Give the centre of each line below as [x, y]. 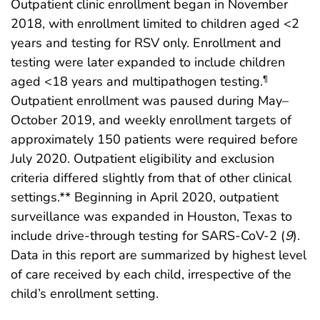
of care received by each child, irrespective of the [151, 274]
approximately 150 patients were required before [154, 139]
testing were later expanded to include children [148, 62]
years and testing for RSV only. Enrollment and [146, 42]
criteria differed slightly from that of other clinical [151, 177]
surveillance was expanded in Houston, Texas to [151, 216]
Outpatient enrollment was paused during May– [150, 100]
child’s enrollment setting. [85, 293]
